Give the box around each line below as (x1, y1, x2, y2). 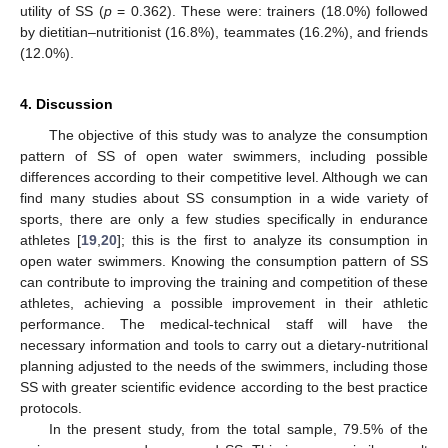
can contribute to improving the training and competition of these (20, 273, 428, 290)
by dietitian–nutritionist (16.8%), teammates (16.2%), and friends (20, 23, 428, 40)
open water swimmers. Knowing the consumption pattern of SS (20, 252, 428, 269)
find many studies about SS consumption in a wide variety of (20, 189, 428, 206)
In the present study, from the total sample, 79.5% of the (48, 420, 428, 437)
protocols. (20, 399, 82, 416)
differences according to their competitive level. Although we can (20, 168, 428, 185)
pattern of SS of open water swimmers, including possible (20, 147, 428, 164)
